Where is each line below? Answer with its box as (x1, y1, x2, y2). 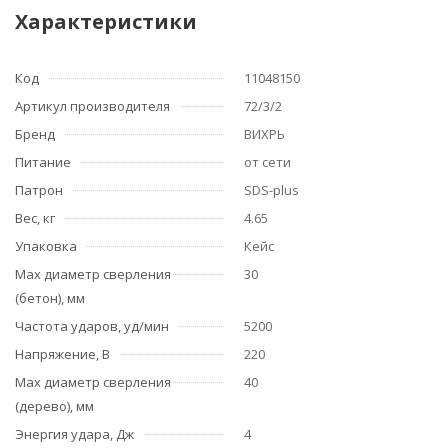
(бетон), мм (15, 289, 85, 307)
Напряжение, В (15, 345, 110, 363)
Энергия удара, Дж (15, 425, 134, 443)
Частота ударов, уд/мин (15, 317, 169, 335)
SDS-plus (244, 181, 299, 199)
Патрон (15, 181, 63, 199)
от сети (244, 153, 291, 171)
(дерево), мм (15, 397, 94, 415)
